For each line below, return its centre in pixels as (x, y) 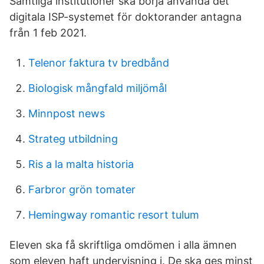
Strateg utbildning (73, 139)
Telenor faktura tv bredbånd (99, 63)
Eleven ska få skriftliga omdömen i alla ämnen (123, 245)
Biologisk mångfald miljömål (98, 88)
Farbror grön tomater (82, 189)
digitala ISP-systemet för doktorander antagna (126, 17)
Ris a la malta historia (81, 164)
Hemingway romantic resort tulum (114, 215)
